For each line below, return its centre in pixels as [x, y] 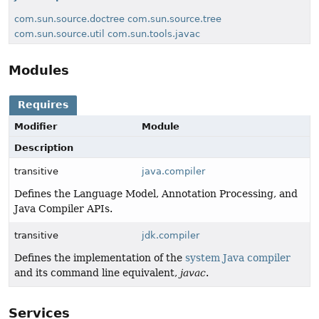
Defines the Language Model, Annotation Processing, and [156, 193]
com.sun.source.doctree [69, 19]
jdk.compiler [171, 235]
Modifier [36, 126]
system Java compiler [238, 257]
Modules [39, 70]
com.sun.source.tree [174, 19]
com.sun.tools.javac [154, 33]
